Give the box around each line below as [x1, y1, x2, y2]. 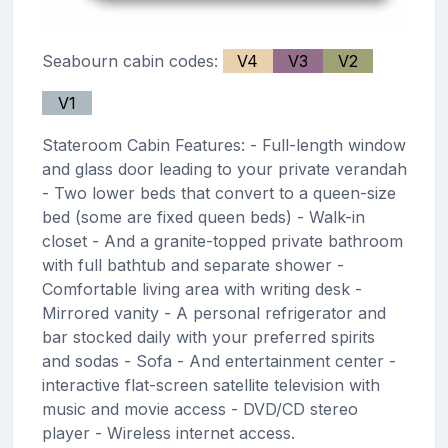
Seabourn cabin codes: [41, 51, 223, 72]
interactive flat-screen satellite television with [41, 375, 380, 396]
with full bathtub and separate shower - [41, 255, 344, 276]
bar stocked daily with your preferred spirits [41, 327, 375, 348]
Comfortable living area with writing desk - [41, 279, 362, 300]
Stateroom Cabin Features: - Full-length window [41, 135, 406, 156]
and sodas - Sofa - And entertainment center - [41, 351, 396, 372]
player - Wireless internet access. [41, 423, 295, 444]
